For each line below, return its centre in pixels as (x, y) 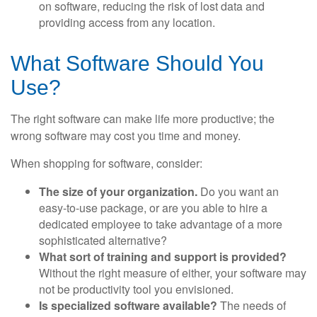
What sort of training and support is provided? (163, 257)
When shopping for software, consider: (106, 163)
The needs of (252, 306)
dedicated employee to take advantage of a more (161, 224)
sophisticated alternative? (103, 241)
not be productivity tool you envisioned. (136, 289)
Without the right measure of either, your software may (173, 273)
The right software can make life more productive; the (143, 119)
